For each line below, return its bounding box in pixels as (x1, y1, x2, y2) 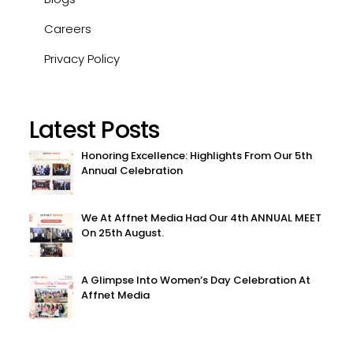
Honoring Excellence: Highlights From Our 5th (81, 147, 312, 163)
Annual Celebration (81, 162, 183, 178)
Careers (44, 20, 91, 37)
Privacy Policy (44, 50, 120, 67)
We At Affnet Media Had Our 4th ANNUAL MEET (81, 210, 321, 225)
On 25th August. (81, 225, 164, 240)
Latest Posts (29, 113, 160, 147)
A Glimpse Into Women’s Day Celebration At (81, 272, 310, 288)
